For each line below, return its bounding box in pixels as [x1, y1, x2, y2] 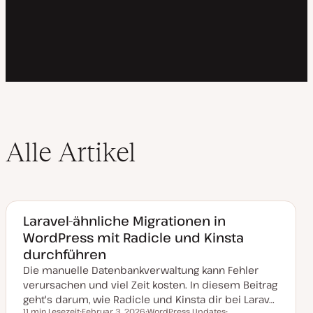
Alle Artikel [6, 136, 136, 167]
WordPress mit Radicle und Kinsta [23, 228, 244, 246]
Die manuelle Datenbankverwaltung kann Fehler [23, 263, 259, 277]
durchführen [23, 245, 106, 263]
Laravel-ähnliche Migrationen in [23, 211, 226, 229]
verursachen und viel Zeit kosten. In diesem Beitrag [23, 277, 277, 291]
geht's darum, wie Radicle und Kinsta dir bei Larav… [23, 292, 275, 306]
